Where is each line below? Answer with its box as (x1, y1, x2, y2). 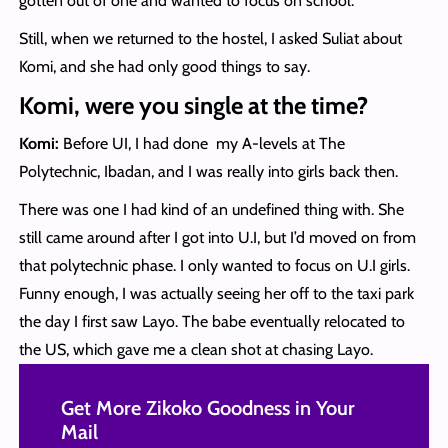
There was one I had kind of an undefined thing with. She (18, 200, 404, 220)
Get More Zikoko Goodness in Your (60, 396, 355, 421)
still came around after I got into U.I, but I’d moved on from (18, 228, 416, 248)
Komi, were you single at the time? (18, 91, 368, 121)
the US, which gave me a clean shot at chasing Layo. (18, 340, 373, 360)
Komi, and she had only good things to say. (18, 57, 310, 77)
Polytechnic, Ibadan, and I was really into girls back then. (18, 162, 398, 182)
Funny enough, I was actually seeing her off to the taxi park (18, 284, 414, 304)
